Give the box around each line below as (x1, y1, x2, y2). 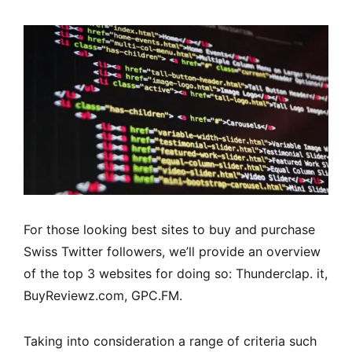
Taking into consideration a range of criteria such (24, 333, 317, 350)
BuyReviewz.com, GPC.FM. (24, 288, 182, 304)
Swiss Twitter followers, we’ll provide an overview (24, 244, 321, 260)
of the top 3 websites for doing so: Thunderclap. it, (24, 266, 328, 282)
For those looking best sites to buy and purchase (24, 222, 315, 238)
